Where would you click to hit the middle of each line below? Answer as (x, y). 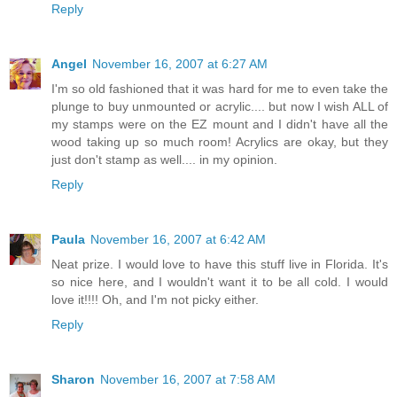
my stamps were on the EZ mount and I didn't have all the (220, 124)
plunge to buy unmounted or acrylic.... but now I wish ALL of (220, 106)
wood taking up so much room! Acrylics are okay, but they (220, 141)
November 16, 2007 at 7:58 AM (188, 379)
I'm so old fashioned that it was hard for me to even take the (220, 88)
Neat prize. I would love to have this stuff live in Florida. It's (220, 264)
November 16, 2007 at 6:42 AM (178, 239)
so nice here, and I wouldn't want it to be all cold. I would (220, 281)
